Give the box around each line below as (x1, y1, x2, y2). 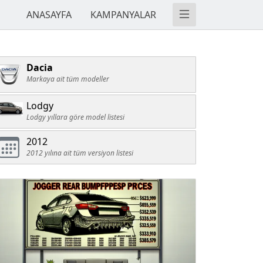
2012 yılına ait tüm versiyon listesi (26, 148, 134, 158)
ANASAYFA (26, 8, 72, 21)
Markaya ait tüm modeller (26, 74, 110, 84)
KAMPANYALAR (90, 8, 156, 21)
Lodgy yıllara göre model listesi (26, 112, 125, 122)
